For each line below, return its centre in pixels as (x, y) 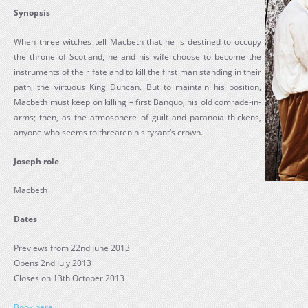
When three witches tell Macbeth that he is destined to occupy (137, 42)
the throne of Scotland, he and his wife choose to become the (137, 57)
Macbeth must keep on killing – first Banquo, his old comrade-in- (137, 102)
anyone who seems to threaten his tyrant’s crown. (108, 132)
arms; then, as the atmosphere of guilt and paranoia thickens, (137, 117)
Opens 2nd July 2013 (53, 263)
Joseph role (36, 161)
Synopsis (32, 13)
